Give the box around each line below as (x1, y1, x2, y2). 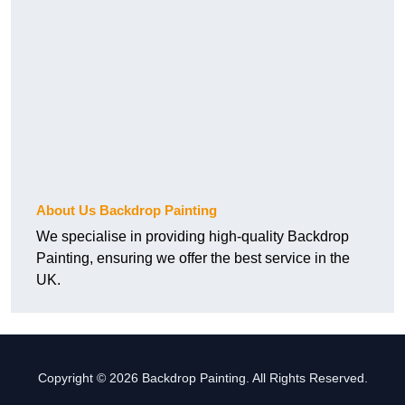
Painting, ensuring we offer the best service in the (36, 250, 350, 267)
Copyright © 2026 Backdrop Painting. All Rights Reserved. (37, 371, 368, 386)
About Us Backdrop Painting (36, 202, 217, 219)
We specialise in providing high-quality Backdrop (36, 229, 349, 245)
